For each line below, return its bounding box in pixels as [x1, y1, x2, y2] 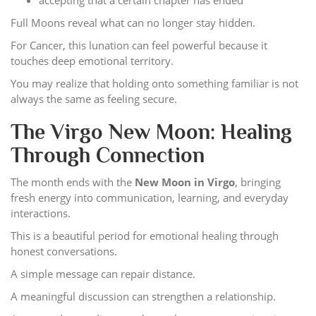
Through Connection [11, 142, 205, 167]
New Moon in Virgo [135, 174, 235, 189]
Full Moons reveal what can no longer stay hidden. [11, 15, 255, 30]
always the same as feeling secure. [11, 91, 177, 106]
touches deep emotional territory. [11, 53, 174, 68]
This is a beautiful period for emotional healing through [11, 228, 279, 243]
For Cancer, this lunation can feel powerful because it [11, 37, 267, 52]
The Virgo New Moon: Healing [11, 119, 292, 144]
